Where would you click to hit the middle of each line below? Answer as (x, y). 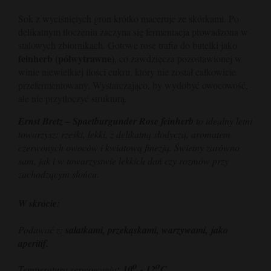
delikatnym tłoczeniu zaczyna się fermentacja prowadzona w (133, 31)
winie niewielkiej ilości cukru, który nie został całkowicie (127, 71)
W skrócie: (39, 204)
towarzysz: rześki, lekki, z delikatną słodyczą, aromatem (124, 134)
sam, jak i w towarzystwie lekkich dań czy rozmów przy (123, 160)
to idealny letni (223, 120)
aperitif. (33, 243)
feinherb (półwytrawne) (66, 58)
